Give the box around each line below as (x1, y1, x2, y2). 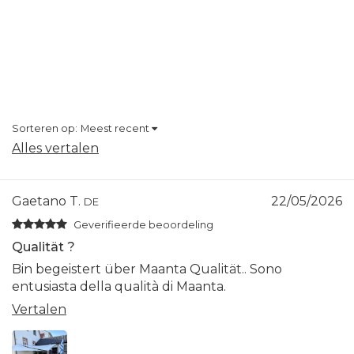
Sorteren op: (12, 122, 77, 134)
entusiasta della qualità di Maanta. (12, 278, 226, 294)
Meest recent (81, 122, 149, 134)
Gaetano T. (12, 193, 84, 209)
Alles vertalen (12, 140, 99, 156)
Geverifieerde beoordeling (73, 218, 213, 231)
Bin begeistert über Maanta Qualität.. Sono (12, 261, 282, 277)
